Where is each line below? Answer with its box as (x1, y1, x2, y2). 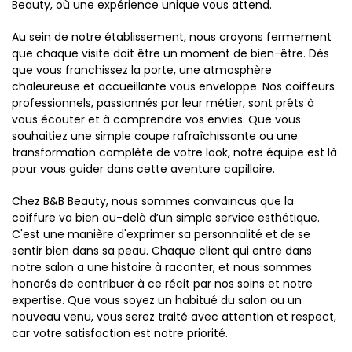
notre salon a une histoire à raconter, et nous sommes (12, 259, 312, 276)
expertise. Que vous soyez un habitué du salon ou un (12, 292, 302, 309)
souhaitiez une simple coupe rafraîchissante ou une (12, 128, 298, 145)
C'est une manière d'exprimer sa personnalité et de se (12, 226, 310, 243)
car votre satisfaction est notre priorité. (12, 325, 228, 342)
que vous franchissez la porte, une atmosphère (12, 62, 272, 79)
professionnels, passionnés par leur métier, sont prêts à (12, 95, 314, 112)
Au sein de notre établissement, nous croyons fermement (12, 29, 332, 46)
